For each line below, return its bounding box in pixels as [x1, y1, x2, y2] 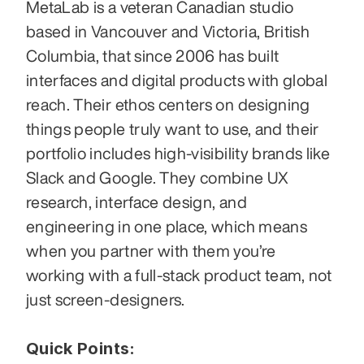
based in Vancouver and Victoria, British [26, 23, 310, 41]
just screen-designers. [26, 291, 189, 309]
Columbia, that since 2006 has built [26, 47, 279, 65]
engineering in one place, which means [26, 218, 307, 236]
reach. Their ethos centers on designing [26, 96, 310, 114]
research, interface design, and [26, 193, 247, 211]
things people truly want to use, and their [26, 120, 319, 138]
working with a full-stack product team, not [26, 266, 332, 284]
